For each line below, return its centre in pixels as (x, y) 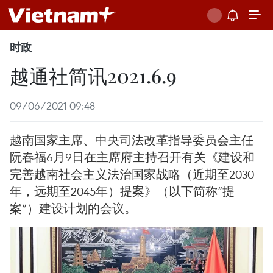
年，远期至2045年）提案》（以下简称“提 (122, 191)
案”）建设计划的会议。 (73, 208)
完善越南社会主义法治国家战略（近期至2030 (132, 174)
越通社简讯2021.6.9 (93, 75)
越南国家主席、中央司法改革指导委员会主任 (132, 140)
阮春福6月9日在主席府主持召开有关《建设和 (132, 157)
